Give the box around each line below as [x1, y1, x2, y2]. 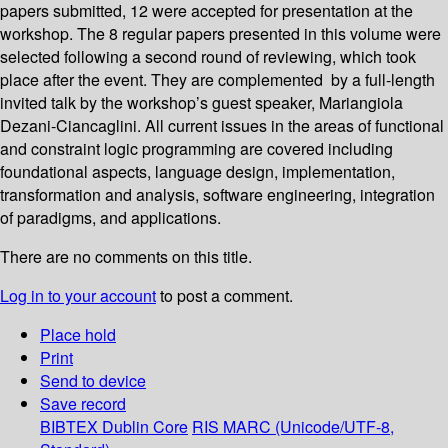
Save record [40, 392, 126, 416]
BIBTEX [40, 415, 98, 439]
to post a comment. [156, 284, 293, 308]
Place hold [40, 323, 116, 347]
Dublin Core [102, 415, 188, 439]
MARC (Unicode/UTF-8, [223, 415, 394, 439]
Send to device [40, 369, 146, 393]
